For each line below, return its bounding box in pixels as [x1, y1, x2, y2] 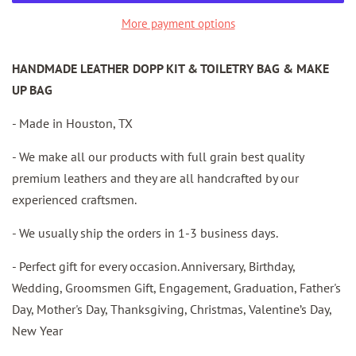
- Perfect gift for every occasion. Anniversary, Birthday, [12, 258, 295, 275]
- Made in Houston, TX [12, 115, 133, 132]
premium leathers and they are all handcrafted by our [12, 170, 299, 187]
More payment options [121, 16, 235, 32]
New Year [12, 323, 63, 339]
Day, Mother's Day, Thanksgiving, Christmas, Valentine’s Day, [12, 301, 331, 318]
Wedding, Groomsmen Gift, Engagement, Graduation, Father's [12, 280, 341, 296]
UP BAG [12, 82, 52, 99]
